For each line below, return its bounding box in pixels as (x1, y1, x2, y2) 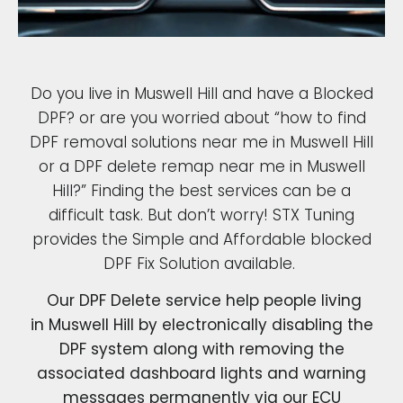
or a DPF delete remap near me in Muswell (38, 156, 365, 178)
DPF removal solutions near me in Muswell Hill (30, 131, 373, 154)
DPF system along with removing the (58, 338, 345, 361)
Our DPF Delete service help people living (41, 290, 362, 312)
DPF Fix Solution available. (103, 253, 300, 275)
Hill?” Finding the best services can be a (52, 180, 351, 202)
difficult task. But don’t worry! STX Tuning (49, 204, 354, 227)
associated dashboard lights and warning (37, 363, 366, 385)
